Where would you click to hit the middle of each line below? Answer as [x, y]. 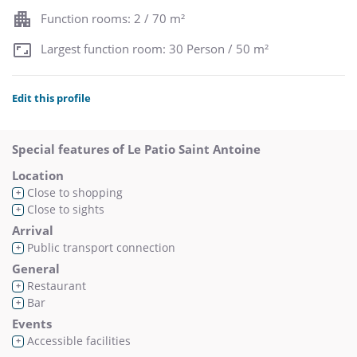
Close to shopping [73, 192]
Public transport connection [100, 247]
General [36, 268]
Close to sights [64, 209]
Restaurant [55, 285]
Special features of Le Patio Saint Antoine [136, 149]
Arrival [33, 230]
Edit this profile [51, 98]
